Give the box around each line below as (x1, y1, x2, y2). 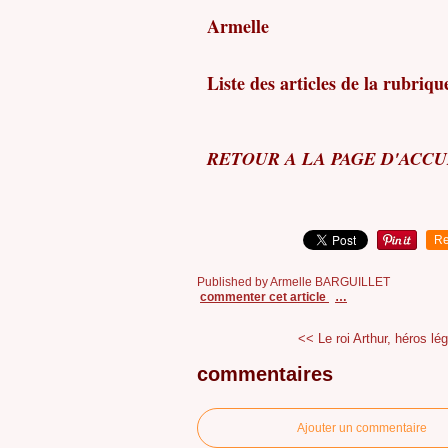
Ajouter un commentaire (297, 420, 427, 435)
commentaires (197, 362, 333, 385)
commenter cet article (200, 290, 329, 304)
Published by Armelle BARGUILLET (197, 275, 390, 289)
